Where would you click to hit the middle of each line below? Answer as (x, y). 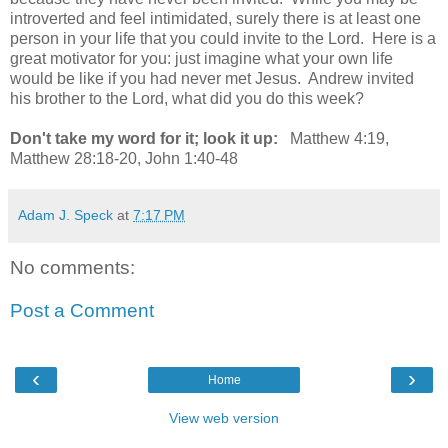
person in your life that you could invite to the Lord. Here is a (223, 38)
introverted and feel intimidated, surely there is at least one (215, 18)
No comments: (72, 267)
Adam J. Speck (65, 214)
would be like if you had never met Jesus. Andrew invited (212, 78)
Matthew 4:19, (333, 138)
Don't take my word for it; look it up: (144, 138)
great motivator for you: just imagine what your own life (201, 58)
